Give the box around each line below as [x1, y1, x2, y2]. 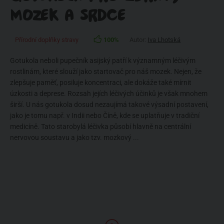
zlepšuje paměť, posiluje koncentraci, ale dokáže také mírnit [10, 78, 191, 86]
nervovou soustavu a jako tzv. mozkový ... [10, 133, 139, 141]
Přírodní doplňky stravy [15, 36, 78, 43]
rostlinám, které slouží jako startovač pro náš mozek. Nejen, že [10, 67, 201, 75]
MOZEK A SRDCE [10, 6, 126, 24]
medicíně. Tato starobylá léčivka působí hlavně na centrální [10, 122, 191, 130]
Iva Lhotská [147, 36, 181, 43]
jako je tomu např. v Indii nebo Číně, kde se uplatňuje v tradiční [10, 111, 199, 119]
